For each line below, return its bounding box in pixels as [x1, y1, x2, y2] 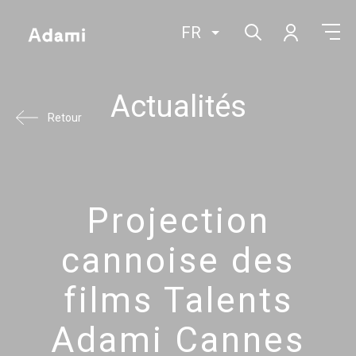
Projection [86, 200, 270, 242]
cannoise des [61, 240, 295, 281]
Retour [48, 111, 82, 124]
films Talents [63, 280, 293, 321]
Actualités [110, 89, 246, 124]
